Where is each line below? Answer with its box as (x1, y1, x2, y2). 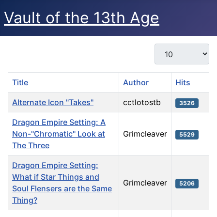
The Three (12, 140, 49, 151)
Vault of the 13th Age (4, 8, 159, 27)
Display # (154, 44, 188, 54)
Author (123, 77, 149, 88)
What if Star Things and (12, 172, 99, 182)
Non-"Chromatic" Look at (12, 129, 105, 139)
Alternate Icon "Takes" (12, 97, 93, 108)
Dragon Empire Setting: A (12, 117, 106, 127)
